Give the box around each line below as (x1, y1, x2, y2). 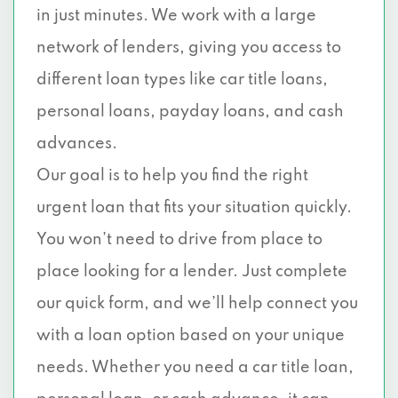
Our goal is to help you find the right (36, 168, 308, 184)
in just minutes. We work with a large (36, 8, 316, 24)
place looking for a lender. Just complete (36, 264, 347, 280)
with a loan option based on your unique (36, 328, 345, 344)
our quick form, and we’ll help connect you (36, 296, 358, 312)
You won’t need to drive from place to (36, 232, 322, 248)
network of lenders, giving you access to (36, 40, 341, 56)
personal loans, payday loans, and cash (36, 104, 344, 120)
